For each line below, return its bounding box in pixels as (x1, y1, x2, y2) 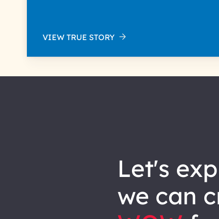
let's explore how (117, 153, 131, 183)
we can (117, 181, 203, 210)
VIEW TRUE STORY (42, 32, 117, 42)
